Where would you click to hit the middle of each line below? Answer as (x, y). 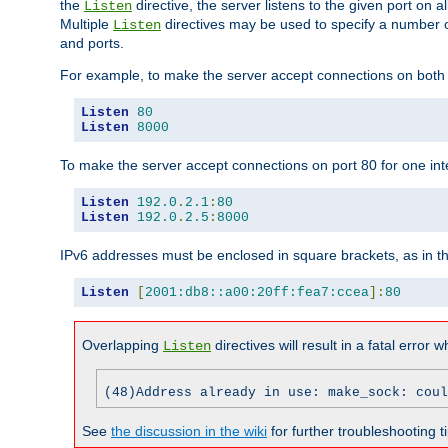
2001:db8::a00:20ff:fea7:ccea (257, 292)
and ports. (92, 42)
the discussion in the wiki (189, 430)
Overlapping (122, 344)
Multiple (86, 23)
